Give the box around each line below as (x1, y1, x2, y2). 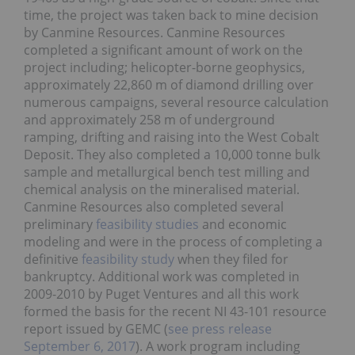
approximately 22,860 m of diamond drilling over (24, 75, 314, 94)
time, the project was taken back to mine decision (24, 6, 319, 24)
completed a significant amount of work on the (24, 40, 303, 59)
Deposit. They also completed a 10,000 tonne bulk (24, 145, 320, 163)
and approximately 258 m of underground (24, 110, 275, 128)
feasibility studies (96, 215, 199, 233)
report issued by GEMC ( (24, 319, 168, 338)
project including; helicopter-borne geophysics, (24, 58, 305, 76)
